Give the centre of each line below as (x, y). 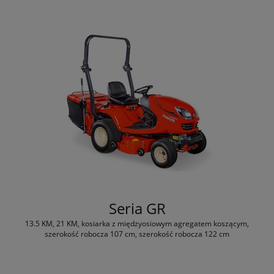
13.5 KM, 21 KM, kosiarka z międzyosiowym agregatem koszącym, (137, 223)
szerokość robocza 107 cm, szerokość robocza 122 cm (137, 234)
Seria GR (137, 208)
